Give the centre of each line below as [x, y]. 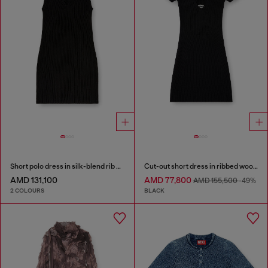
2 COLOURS [27, 191]
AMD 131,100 [34, 180]
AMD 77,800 [168, 180]
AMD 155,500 [216, 180]
